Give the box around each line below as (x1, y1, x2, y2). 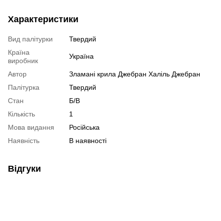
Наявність (8, 136, 39, 145)
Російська (69, 123, 100, 131)
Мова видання (8, 123, 54, 131)
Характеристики (8, 14, 78, 24)
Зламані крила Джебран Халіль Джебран (69, 70, 200, 78)
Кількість (8, 110, 35, 118)
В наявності (69, 136, 107, 145)
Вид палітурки (8, 35, 53, 43)
